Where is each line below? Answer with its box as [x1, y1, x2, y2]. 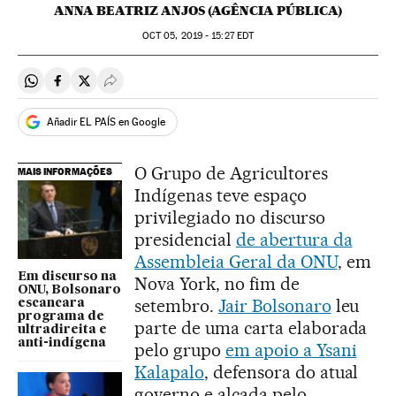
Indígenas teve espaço [134, 185, 307, 207]
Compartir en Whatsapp [30, 79, 176, 96]
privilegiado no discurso [134, 207, 325, 229]
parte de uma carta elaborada [134, 317, 368, 339]
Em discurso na [18, 270, 117, 283]
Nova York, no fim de [134, 273, 300, 295]
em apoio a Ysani [225, 339, 357, 362]
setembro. [134, 295, 218, 317]
